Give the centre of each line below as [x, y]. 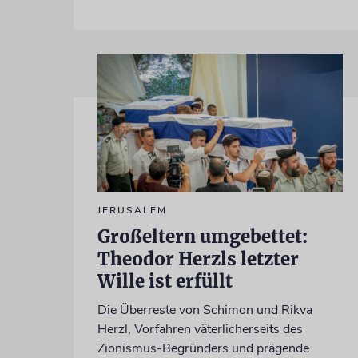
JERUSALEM [132, 210]
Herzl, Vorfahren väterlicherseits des [200, 329]
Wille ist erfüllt [165, 281]
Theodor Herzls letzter [198, 259]
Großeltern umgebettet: [202, 236]
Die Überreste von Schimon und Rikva [205, 310]
